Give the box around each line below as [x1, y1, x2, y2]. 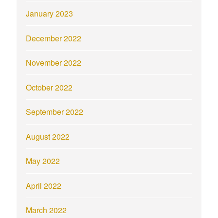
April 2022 [26, 180, 62, 191]
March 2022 [26, 204, 67, 216]
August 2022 [26, 130, 70, 142]
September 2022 [26, 106, 84, 118]
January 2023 [26, 8, 73, 19]
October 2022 [26, 81, 73, 93]
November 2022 [26, 57, 82, 69]
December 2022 [26, 32, 82, 44]
